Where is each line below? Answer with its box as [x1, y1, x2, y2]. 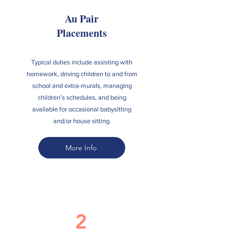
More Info [65, 143, 97, 152]
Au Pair [65, 11, 99, 26]
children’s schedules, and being [37, 94, 126, 101]
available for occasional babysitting [32, 105, 131, 113]
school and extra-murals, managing [32, 82, 132, 89]
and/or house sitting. [53, 117, 111, 125]
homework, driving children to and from [26, 70, 138, 78]
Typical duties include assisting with [31, 58, 132, 66]
